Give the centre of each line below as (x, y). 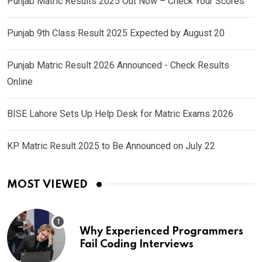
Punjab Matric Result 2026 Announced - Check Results (118, 65)
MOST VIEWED (47, 184)
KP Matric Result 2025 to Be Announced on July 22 (111, 146)
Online (20, 81)
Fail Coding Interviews (137, 244)
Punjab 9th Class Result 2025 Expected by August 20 (116, 33)
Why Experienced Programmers (161, 231)
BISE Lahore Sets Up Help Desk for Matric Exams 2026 (120, 113)
